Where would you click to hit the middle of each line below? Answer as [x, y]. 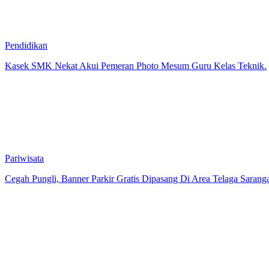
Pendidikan [26, 46]
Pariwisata [24, 159]
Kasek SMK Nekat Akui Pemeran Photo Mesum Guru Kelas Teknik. [136, 66]
